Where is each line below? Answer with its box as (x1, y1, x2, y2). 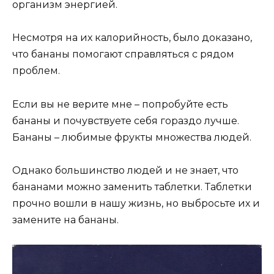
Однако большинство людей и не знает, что (12, 164, 239, 176)
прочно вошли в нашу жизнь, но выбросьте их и (12, 197, 260, 209)
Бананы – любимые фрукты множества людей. (12, 131, 251, 143)
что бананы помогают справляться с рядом (12, 48, 234, 61)
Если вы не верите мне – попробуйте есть (12, 98, 228, 110)
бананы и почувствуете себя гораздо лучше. (12, 114, 239, 127)
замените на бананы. (12, 213, 119, 226)
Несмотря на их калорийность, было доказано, (12, 32, 252, 44)
